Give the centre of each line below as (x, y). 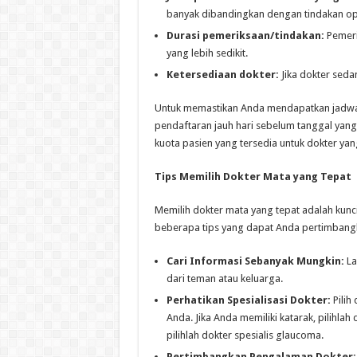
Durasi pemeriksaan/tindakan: (245, 36)
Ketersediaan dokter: (222, 75)
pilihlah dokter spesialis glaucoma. (245, 335)
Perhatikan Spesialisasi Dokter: (248, 300)
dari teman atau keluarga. (224, 279)
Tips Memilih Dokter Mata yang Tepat (253, 177)
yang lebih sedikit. (207, 53)
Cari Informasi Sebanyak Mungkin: (255, 261)
